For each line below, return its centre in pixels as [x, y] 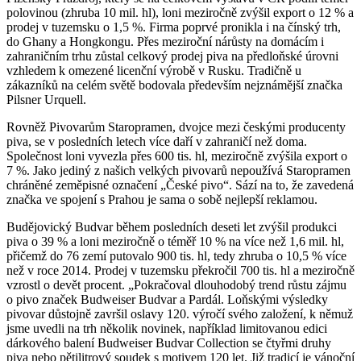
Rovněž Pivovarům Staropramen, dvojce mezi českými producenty [176, 127]
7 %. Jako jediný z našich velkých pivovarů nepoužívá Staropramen [178, 170]
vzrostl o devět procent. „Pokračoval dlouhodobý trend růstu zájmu [176, 285]
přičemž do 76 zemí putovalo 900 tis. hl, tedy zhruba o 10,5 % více [176, 256]
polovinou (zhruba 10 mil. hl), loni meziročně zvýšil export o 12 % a [180, 12]
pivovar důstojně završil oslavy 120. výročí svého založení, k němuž [180, 314]
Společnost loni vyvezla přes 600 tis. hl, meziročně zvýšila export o [177, 156]
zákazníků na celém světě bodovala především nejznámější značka [174, 85]
